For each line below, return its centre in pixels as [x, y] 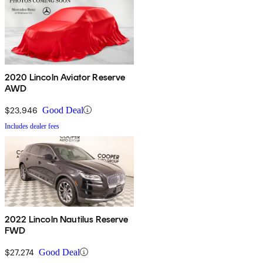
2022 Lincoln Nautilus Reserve [67, 219]
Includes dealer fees [32, 126]
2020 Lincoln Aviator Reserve [65, 77]
